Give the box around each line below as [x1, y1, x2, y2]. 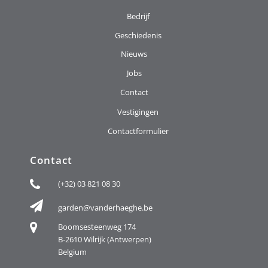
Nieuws [121, 48, 147, 59]
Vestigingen [117, 106, 159, 117]
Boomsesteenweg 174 [57, 221, 136, 233]
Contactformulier [107, 125, 169, 136]
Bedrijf [126, 10, 150, 22]
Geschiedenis [114, 29, 162, 41]
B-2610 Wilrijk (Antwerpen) [57, 234, 151, 245]
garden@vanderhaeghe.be [57, 202, 153, 214]
